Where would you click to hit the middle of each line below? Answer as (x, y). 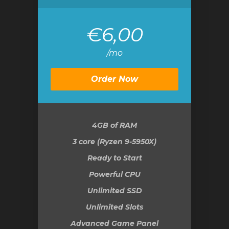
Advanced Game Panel (114, 223)
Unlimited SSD (114, 191)
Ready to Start (114, 158)
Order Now (114, 79)
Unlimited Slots (114, 207)
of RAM (123, 125)
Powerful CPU (114, 174)
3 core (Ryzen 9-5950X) (114, 142)
